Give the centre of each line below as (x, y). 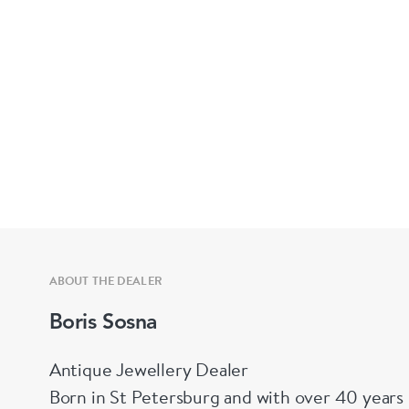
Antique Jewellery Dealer (151, 369)
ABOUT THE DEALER (105, 280)
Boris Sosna (103, 323)
